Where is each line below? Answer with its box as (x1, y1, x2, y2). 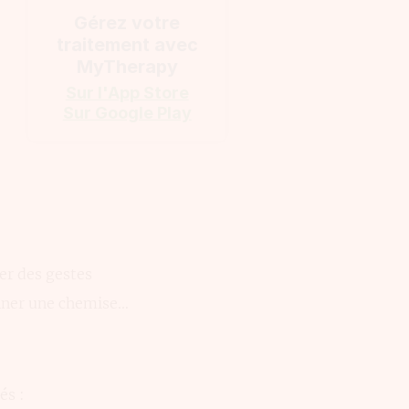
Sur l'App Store (65, 83, 189, 103)
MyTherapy (76, 56, 178, 79)
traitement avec (56, 34, 198, 57)
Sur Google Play (62, 103, 192, 123)
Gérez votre (74, 12, 181, 35)
